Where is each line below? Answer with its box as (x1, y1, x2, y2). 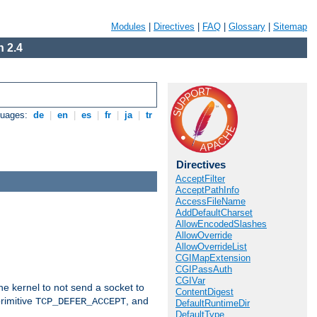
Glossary (229, 21, 265, 32)
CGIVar (175, 275, 205, 286)
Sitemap (273, 21, 307, 32)
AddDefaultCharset (175, 207, 253, 218)
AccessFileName (175, 196, 246, 207)
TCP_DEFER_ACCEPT (35, 295, 126, 307)
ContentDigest (175, 287, 234, 297)
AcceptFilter (175, 173, 225, 184)
